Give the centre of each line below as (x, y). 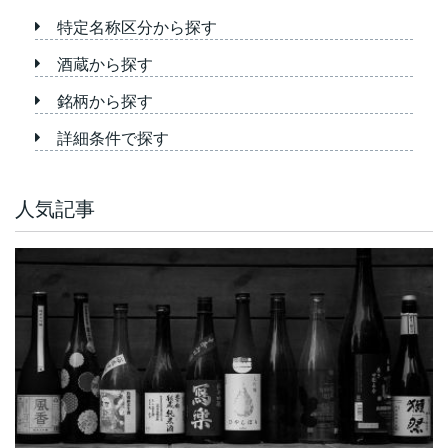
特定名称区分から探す (137, 27)
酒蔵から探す (105, 64)
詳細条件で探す (113, 138)
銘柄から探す (105, 101)
